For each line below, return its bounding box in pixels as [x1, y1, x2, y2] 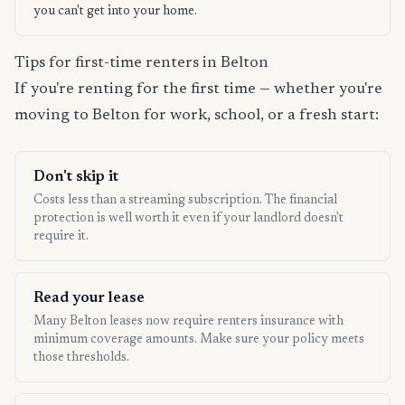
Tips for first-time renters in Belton [14, 55, 268, 72]
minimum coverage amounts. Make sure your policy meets [33, 334, 364, 347]
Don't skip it [33, 170, 118, 185]
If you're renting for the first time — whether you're [14, 81, 382, 99]
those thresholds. [33, 352, 129, 365]
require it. [33, 231, 89, 244]
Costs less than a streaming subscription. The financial [33, 194, 337, 208]
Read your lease [33, 291, 145, 306]
